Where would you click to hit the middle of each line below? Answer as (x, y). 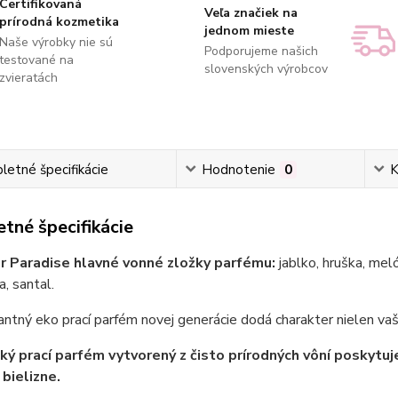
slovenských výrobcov (266, 68)
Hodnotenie (238, 169)
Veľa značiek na (251, 12)
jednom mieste (249, 30)
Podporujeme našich (261, 51)
